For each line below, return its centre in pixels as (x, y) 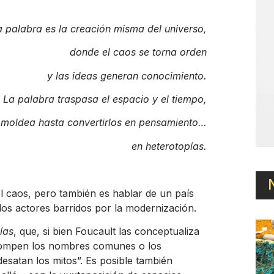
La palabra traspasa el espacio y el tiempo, (105, 99)
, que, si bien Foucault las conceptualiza (106, 231)
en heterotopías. (169, 146)
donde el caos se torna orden (139, 52)
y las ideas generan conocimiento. (127, 76)
